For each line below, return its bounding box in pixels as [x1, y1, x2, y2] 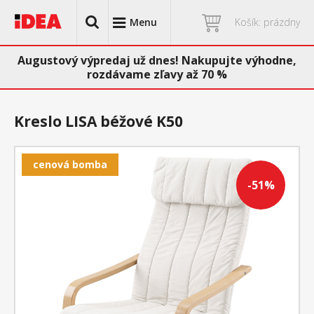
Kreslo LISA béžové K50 [14, 111, 183, 131]
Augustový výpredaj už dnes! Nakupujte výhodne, [18, 53, 296, 68]
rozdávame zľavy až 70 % [87, 67, 227, 82]
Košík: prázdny [235, 15, 300, 29]
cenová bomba [33, 158, 107, 171]
